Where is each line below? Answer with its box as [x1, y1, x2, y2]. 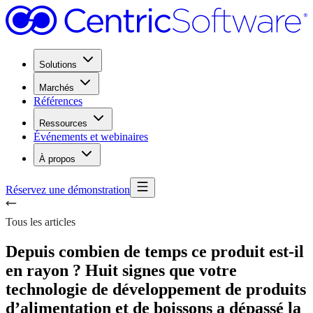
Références [34, 95, 82, 108]
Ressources [39, 118, 87, 129]
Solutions [39, 59, 77, 71]
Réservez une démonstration [6, 184, 130, 196]
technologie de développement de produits [6, 280, 306, 299]
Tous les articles [6, 216, 75, 228]
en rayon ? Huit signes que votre [6, 261, 237, 280]
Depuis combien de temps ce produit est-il [6, 242, 304, 261]
